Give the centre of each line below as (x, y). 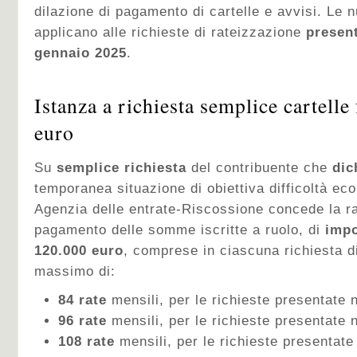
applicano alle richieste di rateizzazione (170, 32)
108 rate (89, 341)
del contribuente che (259, 168)
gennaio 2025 (80, 53)
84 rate (85, 300)
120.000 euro (79, 251)
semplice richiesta (122, 168)
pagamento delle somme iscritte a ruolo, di (180, 230)
